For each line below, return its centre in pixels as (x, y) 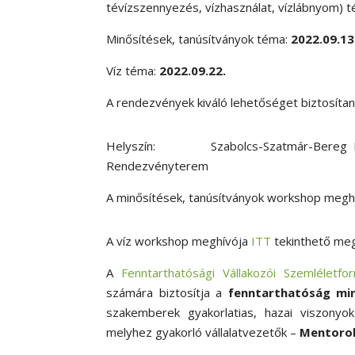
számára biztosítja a (167, 293)
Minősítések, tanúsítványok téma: (197, 39)
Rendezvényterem (158, 166)
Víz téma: (133, 71)
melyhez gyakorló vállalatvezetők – (203, 332)
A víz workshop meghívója (179, 241)
